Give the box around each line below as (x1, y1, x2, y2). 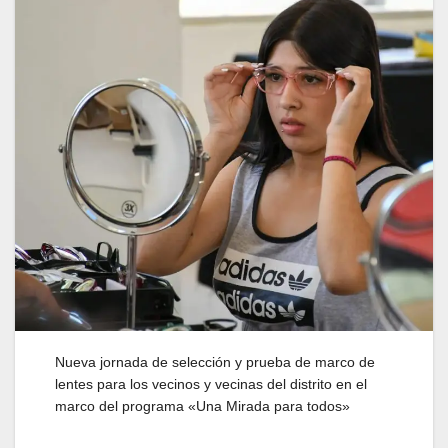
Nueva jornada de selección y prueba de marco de (55, 353, 375, 370)
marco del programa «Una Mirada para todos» (55, 397, 350, 414)
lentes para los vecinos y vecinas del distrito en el (55, 375, 367, 392)
